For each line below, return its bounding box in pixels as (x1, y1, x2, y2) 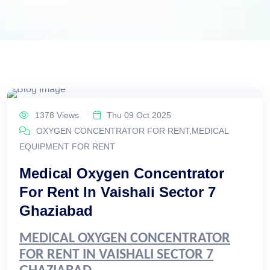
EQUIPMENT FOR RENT (19, 141, 115, 151)
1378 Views (33, 110, 79, 120)
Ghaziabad (19, 202, 93, 219)
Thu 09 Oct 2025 (104, 110, 171, 120)
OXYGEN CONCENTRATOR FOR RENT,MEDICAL (34, 125, 228, 136)
